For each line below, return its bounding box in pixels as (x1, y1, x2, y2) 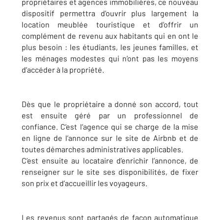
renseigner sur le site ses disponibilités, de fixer (22, 167, 198, 176)
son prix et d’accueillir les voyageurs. (22, 178, 147, 188)
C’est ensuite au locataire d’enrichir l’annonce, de (22, 156, 198, 165)
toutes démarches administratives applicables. (22, 144, 183, 154)
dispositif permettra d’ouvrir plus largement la (22, 8, 198, 18)
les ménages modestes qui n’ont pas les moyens (22, 54, 198, 63)
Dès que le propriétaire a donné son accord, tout (22, 99, 198, 109)
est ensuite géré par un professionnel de (22, 110, 198, 120)
